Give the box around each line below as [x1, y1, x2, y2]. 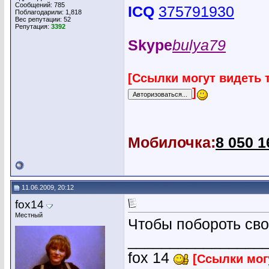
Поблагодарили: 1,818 [15, 8, 82, 16]
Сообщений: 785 [15, 1, 65, 8]
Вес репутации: [15, 16, 64, 23]
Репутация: [15, 23, 51, 30]
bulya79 [172, 37, 226, 54]
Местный [15, 211, 43, 219]
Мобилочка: [128, 134, 216, 151]
